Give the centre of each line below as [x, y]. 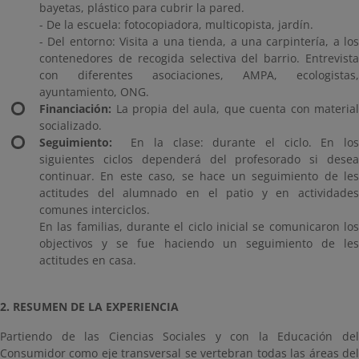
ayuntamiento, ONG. [94, 92]
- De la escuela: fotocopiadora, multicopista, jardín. [176, 24]
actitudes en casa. [88, 260]
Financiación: [75, 109]
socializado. [71, 125]
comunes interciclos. [95, 210]
